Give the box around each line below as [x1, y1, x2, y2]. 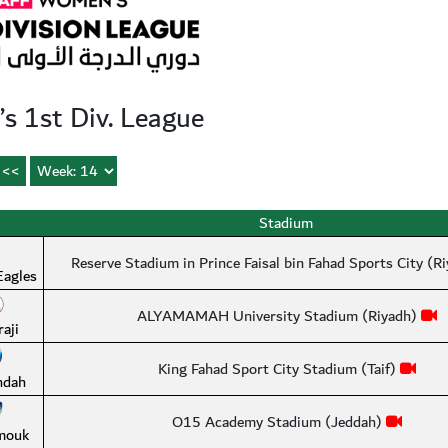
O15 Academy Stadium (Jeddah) [171, 409, 386, 435]
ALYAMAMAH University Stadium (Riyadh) [136, 303, 421, 329]
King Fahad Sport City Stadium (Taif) [157, 356, 400, 382]
